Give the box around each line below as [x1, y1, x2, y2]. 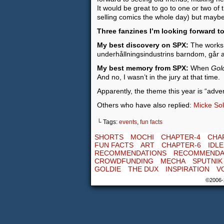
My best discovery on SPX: [97, 41, 188, 49]
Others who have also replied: [97, 101, 193, 109]
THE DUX [128, 165, 158, 173]
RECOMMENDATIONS [94, 149, 166, 157]
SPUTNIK [192, 157, 222, 165]
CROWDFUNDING [94, 157, 153, 165]
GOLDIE [94, 165, 121, 173]
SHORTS [94, 133, 123, 141]
